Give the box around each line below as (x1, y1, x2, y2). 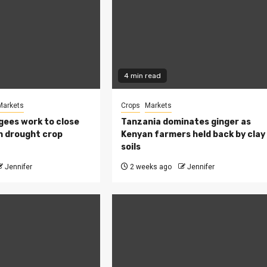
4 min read (124, 72, 162, 80)
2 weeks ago (128, 163, 172, 172)
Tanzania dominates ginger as (121, 117, 252, 128)
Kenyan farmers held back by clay (121, 129, 266, 140)
